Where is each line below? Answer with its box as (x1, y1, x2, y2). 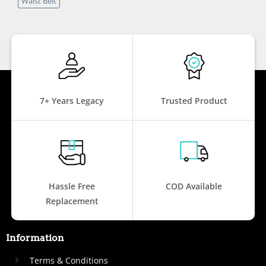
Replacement (45, 195, 99, 207)
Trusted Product (160, 94, 227, 106)
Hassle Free (49, 180, 96, 192)
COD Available (166, 180, 223, 192)
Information (5, 232, 64, 244)
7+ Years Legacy (40, 94, 104, 106)
